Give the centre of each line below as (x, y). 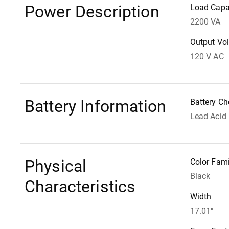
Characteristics (80, 187)
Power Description (92, 12)
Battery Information (96, 106)
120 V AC (207, 56)
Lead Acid (208, 116)
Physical (56, 166)
